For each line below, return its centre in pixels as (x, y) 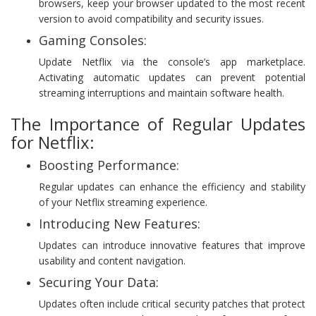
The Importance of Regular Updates (158, 123)
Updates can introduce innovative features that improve (172, 245)
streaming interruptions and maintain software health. (162, 92)
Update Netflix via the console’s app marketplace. (172, 61)
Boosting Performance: (109, 165)
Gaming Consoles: (93, 40)
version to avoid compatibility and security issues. (151, 18)
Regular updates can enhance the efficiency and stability (172, 186)
